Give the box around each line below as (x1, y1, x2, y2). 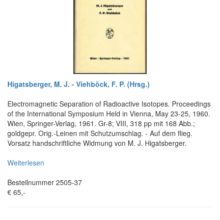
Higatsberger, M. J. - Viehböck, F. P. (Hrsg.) (7, 79, 150, 89)
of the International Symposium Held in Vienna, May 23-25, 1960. (7, 108, 210, 118)
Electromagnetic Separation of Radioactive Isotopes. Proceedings (7, 98, 211, 109)
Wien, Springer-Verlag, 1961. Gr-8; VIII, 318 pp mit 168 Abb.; (7, 118, 195, 128)
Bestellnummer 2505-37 (7, 177, 82, 187)
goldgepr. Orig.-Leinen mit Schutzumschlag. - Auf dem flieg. (7, 128, 192, 138)
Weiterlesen (7, 157, 44, 167)
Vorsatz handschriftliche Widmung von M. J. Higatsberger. (7, 137, 187, 148)
